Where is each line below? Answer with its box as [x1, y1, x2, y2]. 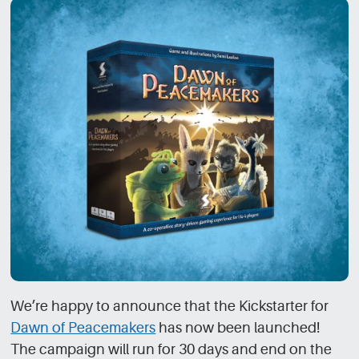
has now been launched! [155, 320, 321, 337]
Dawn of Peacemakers [10, 320, 156, 337]
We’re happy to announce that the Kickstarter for [10, 298, 329, 315]
